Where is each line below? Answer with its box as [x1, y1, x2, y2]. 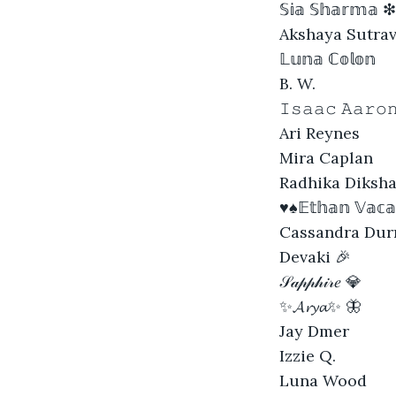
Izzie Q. [279, 345, 336, 366]
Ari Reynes [279, 122, 360, 143]
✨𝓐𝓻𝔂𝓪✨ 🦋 [279, 295, 362, 316]
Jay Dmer [279, 320, 349, 341]
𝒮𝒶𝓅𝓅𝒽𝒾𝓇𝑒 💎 [279, 270, 362, 292]
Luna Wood [279, 369, 367, 391]
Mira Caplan [279, 147, 373, 168]
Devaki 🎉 [279, 246, 351, 267]
